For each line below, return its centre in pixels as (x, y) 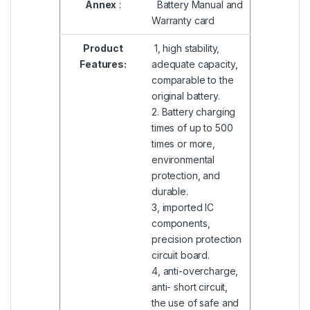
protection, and (186, 176)
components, (181, 224)
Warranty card (183, 21)
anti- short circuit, (190, 287)
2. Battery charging (194, 112)
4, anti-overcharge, (195, 271)
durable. (170, 192)
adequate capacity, (195, 64)
